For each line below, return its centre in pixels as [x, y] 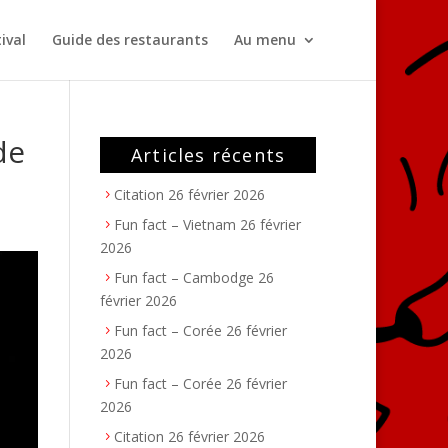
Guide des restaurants [130, 39]
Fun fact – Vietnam [175, 224]
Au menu [265, 39]
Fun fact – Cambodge [184, 277]
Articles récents [208, 155]
